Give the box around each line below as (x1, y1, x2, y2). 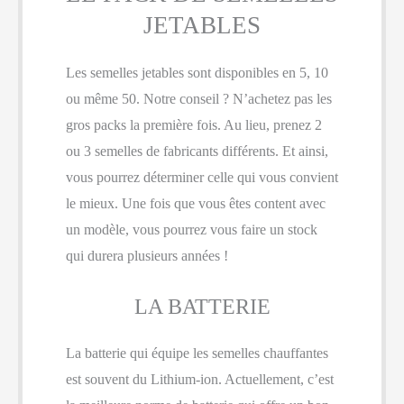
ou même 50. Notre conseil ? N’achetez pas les (66, 90, 332, 106)
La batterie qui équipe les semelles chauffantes (66, 344, 328, 361)
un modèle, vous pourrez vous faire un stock (66, 221, 317, 237)
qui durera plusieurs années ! (66, 247, 228, 263)
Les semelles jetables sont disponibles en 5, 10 (66, 64, 328, 80)
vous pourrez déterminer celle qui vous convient (66, 169, 338, 185)
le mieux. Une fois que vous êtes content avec (66, 195, 326, 211)
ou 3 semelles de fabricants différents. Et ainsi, (66, 142, 328, 159)
